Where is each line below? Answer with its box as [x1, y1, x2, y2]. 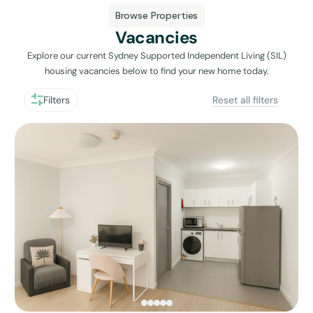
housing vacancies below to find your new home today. [44, 64, 269, 77]
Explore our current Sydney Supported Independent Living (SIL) [27, 49, 286, 61]
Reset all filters [212, 93, 278, 106]
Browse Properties [115, 8, 198, 22]
